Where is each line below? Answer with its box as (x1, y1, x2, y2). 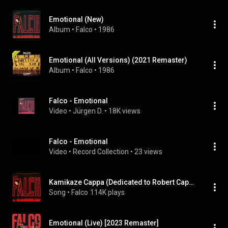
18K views (108, 107, 140, 115)
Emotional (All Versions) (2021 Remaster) (49, 56, 187, 64)
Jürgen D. (73, 107, 103, 115)
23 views (134, 148, 162, 156)
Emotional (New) (49, 15, 104, 23)
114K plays (90, 188, 125, 196)
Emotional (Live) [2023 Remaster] (49, 219, 159, 227)
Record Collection (73, 148, 129, 156)
